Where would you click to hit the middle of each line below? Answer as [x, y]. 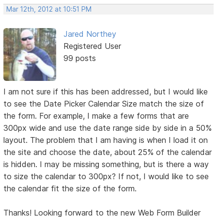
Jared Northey [90, 34]
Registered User [92, 46]
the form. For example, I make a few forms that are [96, 116]
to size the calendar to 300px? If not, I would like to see [106, 176]
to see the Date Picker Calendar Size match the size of [104, 103]
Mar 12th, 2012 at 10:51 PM [49, 9]
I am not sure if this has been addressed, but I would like [106, 91]
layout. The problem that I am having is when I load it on [106, 140]
